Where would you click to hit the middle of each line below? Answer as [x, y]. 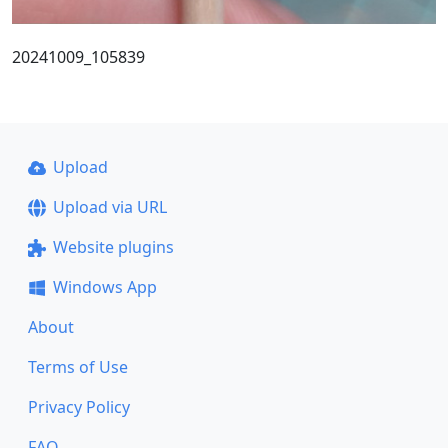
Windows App [104, 287]
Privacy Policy [79, 407]
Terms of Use [78, 367]
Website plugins [113, 247]
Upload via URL [109, 207]
